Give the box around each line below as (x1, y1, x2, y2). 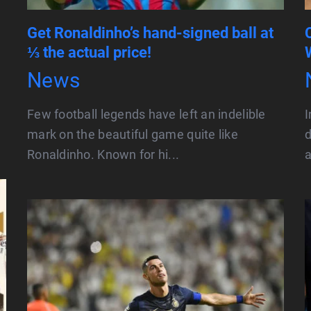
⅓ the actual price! (27, 44, 151, 62)
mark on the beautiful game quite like (27, 127, 238, 142)
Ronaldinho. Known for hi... (27, 147, 180, 162)
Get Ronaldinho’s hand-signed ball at (27, 24, 274, 42)
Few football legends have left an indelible (27, 107, 266, 122)
